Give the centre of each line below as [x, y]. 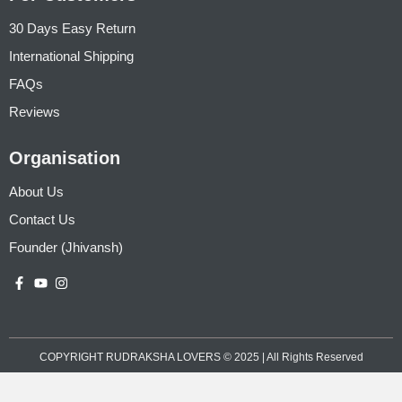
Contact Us [42, 219]
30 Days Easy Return [72, 28]
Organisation [65, 157]
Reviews [35, 111]
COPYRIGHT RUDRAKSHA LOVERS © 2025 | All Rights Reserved [201, 357]
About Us [36, 191]
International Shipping [71, 56]
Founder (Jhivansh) [66, 247]
